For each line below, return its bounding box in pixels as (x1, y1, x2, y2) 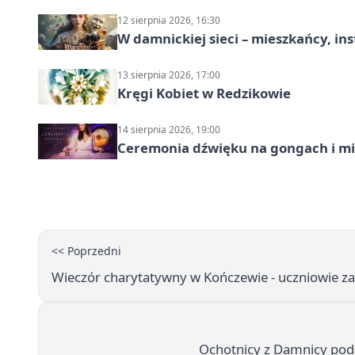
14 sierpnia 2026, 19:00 (117, 123, 220, 137)
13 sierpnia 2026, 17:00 (117, 68, 220, 82)
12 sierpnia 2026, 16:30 (117, 13, 220, 28)
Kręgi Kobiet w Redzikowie (117, 84, 291, 103)
